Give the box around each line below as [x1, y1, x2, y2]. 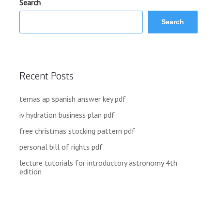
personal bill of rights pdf [19, 141, 103, 152]
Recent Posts [19, 69, 74, 82]
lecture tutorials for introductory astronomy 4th [19, 157, 177, 168]
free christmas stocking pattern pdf [19, 125, 135, 136]
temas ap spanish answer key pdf [19, 93, 126, 104]
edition [19, 166, 42, 176]
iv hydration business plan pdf [19, 109, 115, 120]
